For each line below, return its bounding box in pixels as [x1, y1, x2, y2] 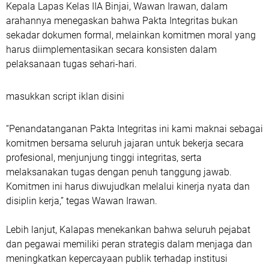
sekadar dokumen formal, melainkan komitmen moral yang [6, 29, 256, 41]
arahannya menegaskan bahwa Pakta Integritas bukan [6, 15, 238, 26]
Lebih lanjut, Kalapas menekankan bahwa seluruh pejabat [6, 224, 250, 235]
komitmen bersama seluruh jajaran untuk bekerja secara [6, 138, 244, 149]
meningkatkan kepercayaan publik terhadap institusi [6, 253, 228, 264]
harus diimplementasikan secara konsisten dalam [6, 44, 217, 55]
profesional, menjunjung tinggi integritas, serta [6, 152, 202, 163]
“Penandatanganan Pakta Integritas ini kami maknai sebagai [6, 123, 263, 134]
